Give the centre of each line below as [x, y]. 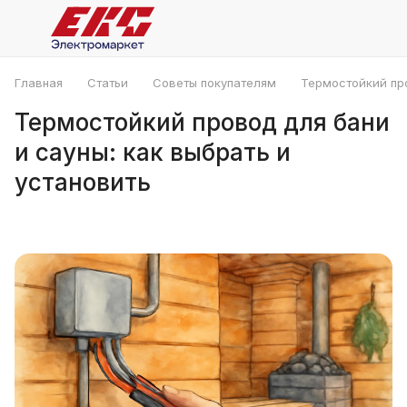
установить [83, 182]
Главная [39, 83]
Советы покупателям [214, 83]
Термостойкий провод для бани [202, 122]
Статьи [108, 83]
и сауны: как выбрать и [153, 152]
